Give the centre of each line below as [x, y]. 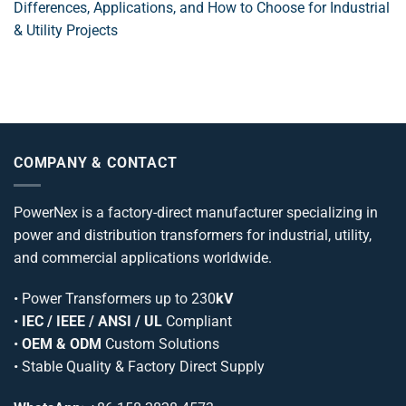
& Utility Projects [66, 30]
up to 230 [184, 299]
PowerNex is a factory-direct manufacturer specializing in [196, 212]
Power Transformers [87, 299]
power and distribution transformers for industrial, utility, [193, 235]
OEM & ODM [62, 344]
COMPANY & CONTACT [96, 162]
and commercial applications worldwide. [143, 257]
